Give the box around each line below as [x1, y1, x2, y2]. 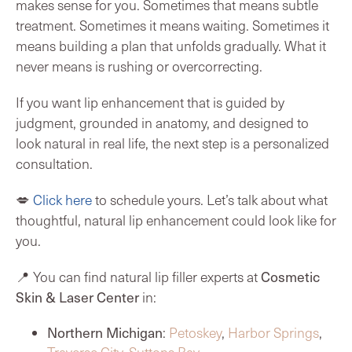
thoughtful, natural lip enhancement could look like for [16, 210, 336, 229]
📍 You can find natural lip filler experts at [16, 266, 261, 286]
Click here [33, 189, 92, 209]
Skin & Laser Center [16, 286, 139, 307]
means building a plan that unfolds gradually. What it [16, 35, 326, 55]
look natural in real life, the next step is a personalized [16, 133, 329, 152]
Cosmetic [261, 266, 320, 287]
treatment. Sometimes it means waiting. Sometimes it [16, 15, 329, 35]
